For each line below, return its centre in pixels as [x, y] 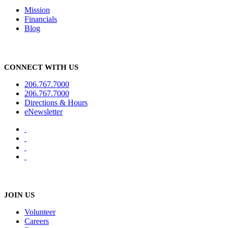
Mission [37, 10]
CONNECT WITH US [41, 67]
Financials [41, 19]
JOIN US [19, 195]
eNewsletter [44, 111]
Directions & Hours [56, 102]
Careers [37, 221]
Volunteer [40, 212]
